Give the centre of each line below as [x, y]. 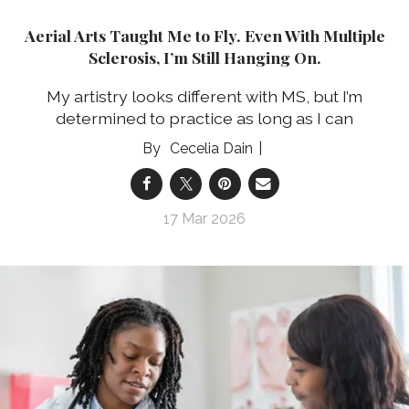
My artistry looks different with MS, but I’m [204, 96]
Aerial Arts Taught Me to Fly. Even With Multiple [204, 35]
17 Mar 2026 [204, 218]
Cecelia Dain [211, 148]
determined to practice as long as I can [204, 118]
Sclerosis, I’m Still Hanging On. [204, 57]
